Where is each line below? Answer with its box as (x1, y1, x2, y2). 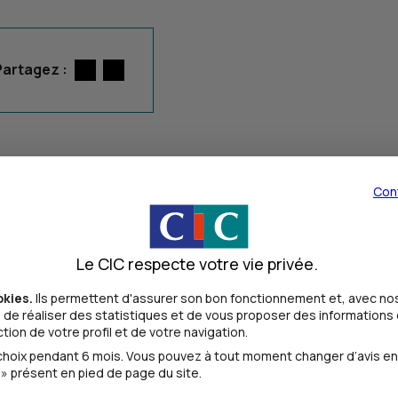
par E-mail (124, 60, 190, 79)
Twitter (96, 60, 144, 79)
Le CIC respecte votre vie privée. (76, 253, 318, 275)
